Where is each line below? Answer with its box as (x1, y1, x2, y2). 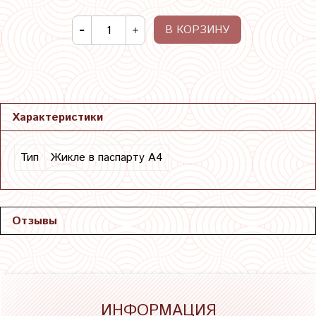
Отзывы (12, 213, 57, 230)
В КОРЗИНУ (165, 22, 230, 39)
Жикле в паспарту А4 (51, 150, 163, 166)
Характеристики (12, 109, 103, 126)
